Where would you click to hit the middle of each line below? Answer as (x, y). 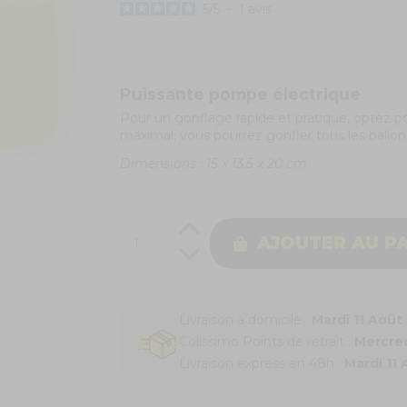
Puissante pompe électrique (242, 94)
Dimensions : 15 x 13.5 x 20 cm (213, 163)
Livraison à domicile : (245, 319)
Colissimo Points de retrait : (266, 341)
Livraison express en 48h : (261, 363)
